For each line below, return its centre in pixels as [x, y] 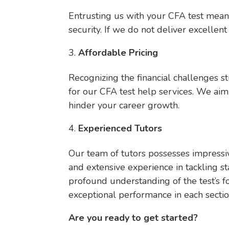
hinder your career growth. [124, 105]
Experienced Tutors [120, 128]
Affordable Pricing [118, 52]
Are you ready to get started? [133, 217]
